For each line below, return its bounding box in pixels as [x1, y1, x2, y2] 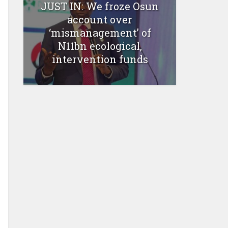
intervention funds [51, 52, 148, 66]
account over [67, 12, 132, 26]
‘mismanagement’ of [48, 25, 151, 39]
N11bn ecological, [58, 39, 142, 52]
